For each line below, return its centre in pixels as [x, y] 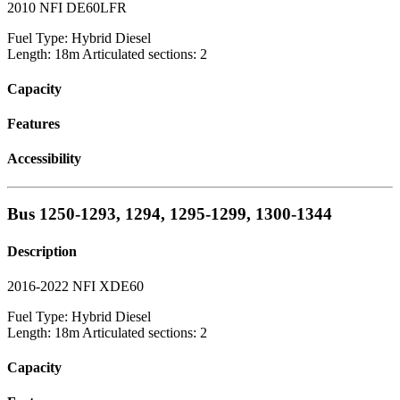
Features [33, 124]
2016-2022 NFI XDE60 [75, 286]
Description [42, 251]
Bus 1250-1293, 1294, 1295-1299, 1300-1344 [170, 214]
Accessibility [44, 159]
